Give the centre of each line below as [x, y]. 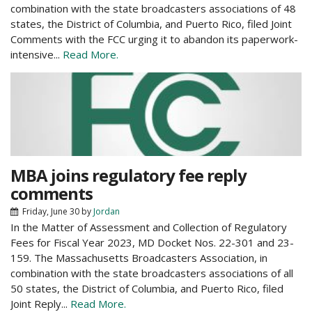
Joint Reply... [40, 304]
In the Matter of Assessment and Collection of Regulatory [149, 227]
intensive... [37, 54]
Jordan [107, 211]
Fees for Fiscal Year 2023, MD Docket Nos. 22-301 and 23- [152, 242]
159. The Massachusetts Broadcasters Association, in [139, 258]
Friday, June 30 [51, 211]
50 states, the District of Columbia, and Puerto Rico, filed [147, 288]
